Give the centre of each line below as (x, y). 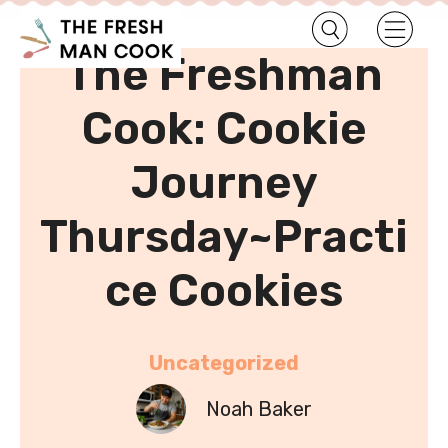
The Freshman (224, 74)
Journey (224, 182)
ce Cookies (224, 290)
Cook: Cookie (224, 128)
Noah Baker (259, 408)
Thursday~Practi (224, 236)
